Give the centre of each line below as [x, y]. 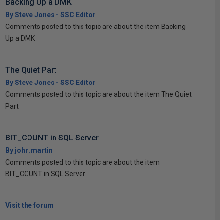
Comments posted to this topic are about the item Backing [95, 26]
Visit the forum [29, 205]
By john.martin [29, 150]
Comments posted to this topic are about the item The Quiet [98, 94]
